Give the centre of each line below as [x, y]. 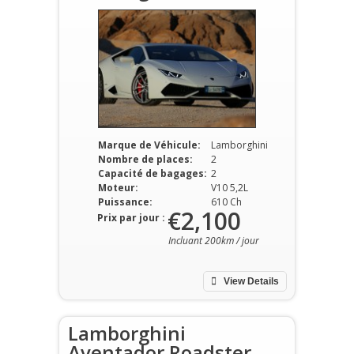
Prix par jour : [131, 218]
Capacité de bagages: [152, 173]
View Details [250, 281]
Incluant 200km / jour [214, 241]
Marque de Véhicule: [149, 145]
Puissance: [125, 202]
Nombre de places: [145, 159]
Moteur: [118, 188]
